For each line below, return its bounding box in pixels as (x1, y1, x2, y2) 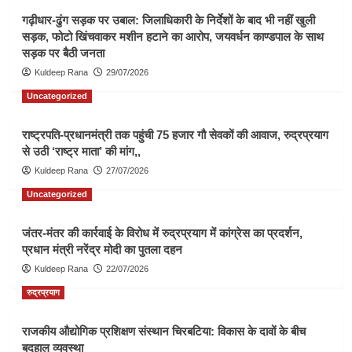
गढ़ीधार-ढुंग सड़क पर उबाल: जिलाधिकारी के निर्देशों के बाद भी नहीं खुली (21, 13, 315, 27)
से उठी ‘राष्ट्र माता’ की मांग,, (21, 144, 141, 158)
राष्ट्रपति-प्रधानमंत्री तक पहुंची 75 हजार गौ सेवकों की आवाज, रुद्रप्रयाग (21, 127, 328, 141)
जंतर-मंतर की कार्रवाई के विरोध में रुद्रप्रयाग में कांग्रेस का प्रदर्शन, (21, 225, 302, 240)
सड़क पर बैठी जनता (21, 46, 104, 60)
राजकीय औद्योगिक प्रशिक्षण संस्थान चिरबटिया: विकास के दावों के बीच (21, 324, 306, 338)
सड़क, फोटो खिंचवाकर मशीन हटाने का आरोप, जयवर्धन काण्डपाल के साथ (21, 29, 324, 43)
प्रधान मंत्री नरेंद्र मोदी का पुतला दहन (21, 242, 182, 256)
